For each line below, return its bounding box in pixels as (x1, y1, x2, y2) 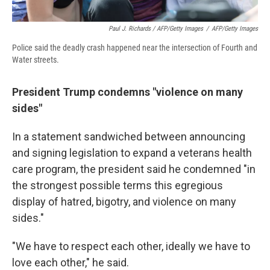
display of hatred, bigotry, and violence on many (12, 195, 236, 209)
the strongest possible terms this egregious (12, 179, 223, 192)
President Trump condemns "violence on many (12, 86, 243, 99)
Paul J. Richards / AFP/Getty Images (108, 25, 203, 33)
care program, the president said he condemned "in (12, 163, 256, 176)
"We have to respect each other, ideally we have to (12, 240, 250, 253)
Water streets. (12, 55, 59, 65)
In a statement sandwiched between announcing (12, 130, 245, 143)
